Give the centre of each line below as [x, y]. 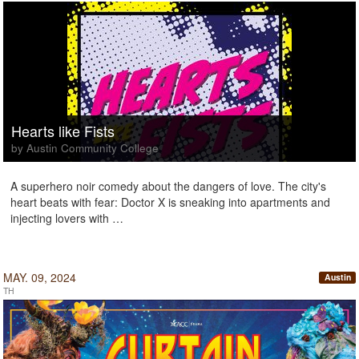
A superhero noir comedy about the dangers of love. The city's [168, 186]
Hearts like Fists [63, 131]
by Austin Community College [85, 148]
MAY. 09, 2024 [40, 277]
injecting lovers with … [67, 218]
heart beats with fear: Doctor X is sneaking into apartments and [170, 202]
